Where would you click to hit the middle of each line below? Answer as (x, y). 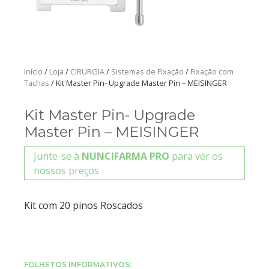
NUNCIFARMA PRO (125, 156)
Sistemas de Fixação (147, 72)
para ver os (196, 156)
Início (33, 72)
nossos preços (66, 171)
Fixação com (212, 72)
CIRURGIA (87, 72)
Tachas (37, 83)
